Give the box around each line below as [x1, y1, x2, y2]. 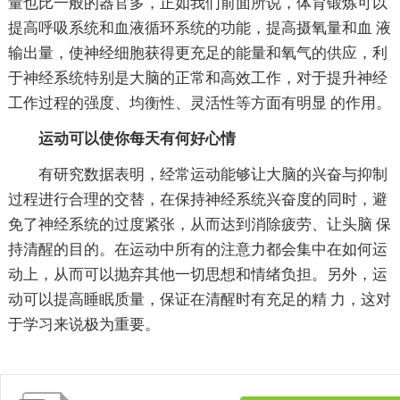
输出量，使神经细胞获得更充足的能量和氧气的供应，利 [7, 44, 387, 62]
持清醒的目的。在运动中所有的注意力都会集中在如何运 [7, 240, 387, 258]
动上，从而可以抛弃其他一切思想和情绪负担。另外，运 [7, 265, 387, 283]
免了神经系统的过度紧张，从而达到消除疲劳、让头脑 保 [7, 215, 391, 233]
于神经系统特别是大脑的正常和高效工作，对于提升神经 [7, 69, 387, 87]
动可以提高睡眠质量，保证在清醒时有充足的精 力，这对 [7, 290, 391, 308]
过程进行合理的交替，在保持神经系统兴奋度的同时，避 [7, 190, 387, 208]
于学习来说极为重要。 [7, 315, 160, 333]
